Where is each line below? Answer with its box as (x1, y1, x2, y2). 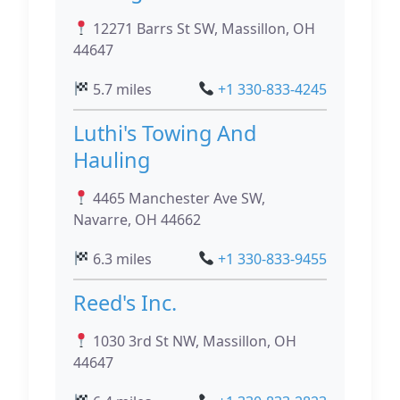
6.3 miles (89, 248, 153, 269)
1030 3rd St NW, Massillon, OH (89, 330, 297, 351)
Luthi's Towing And (73, 118, 256, 147)
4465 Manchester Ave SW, (89, 187, 266, 208)
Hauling (73, 145, 150, 174)
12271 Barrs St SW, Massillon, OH (89, 18, 316, 38)
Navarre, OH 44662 (73, 209, 201, 229)
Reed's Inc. (73, 287, 177, 317)
